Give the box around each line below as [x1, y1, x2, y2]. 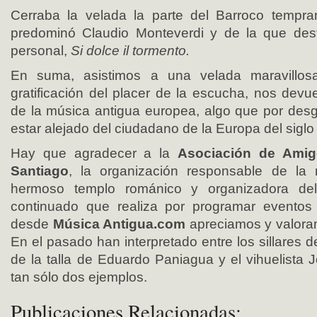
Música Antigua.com [52, 217, 185, 231]
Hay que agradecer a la [11, 146, 178, 161]
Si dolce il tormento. [71, 43, 190, 58]
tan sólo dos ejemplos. [11, 270, 147, 284]
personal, [11, 43, 71, 58]
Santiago [11, 163, 69, 178]
